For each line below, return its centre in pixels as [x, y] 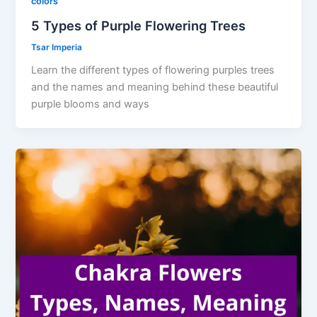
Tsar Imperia [57, 47]
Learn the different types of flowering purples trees [153, 70]
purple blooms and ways [91, 104]
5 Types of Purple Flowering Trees [139, 25]
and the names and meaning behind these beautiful [155, 87]
